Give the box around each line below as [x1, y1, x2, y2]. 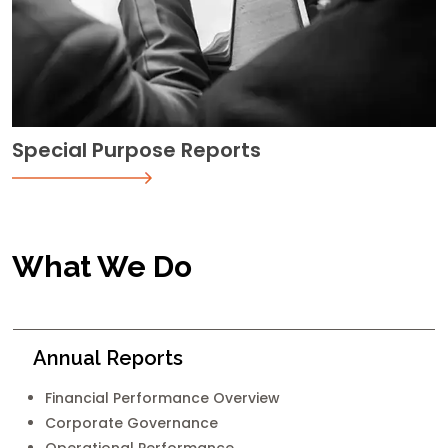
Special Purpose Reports [12, 136, 261, 164]
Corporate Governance [45, 413, 218, 433]
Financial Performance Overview [45, 388, 280, 408]
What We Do [12, 249, 192, 284]
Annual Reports [33, 346, 183, 370]
